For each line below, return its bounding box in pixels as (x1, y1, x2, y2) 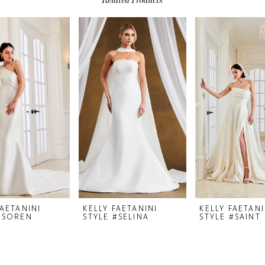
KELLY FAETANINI (83, 203, 158, 214)
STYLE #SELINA (83, 212, 150, 222)
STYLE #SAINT (199, 212, 261, 222)
